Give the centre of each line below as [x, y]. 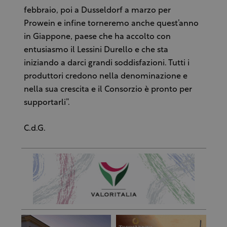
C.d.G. [34, 129]
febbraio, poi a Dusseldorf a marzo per [97, 11]
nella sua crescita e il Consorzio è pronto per [108, 90]
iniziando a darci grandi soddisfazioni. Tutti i [106, 64]
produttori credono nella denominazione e [105, 77]
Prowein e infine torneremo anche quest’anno [111, 24]
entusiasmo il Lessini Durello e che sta [96, 50]
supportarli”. [47, 103]
